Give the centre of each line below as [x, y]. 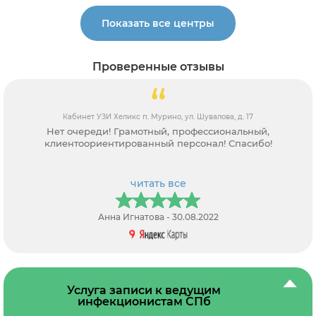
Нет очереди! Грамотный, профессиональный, [158, 131]
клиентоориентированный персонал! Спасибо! [158, 143]
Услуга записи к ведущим [144, 290]
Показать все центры [158, 24]
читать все [158, 183]
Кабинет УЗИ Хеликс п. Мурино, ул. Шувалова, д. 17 [158, 116]
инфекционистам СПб [144, 301]
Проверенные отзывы [158, 67]
